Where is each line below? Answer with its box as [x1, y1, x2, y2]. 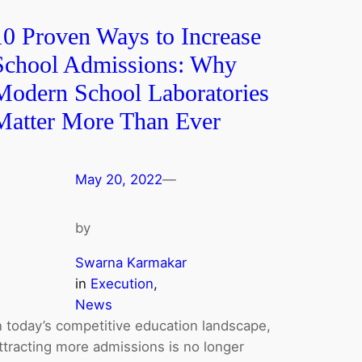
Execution [90, 275, 154, 292]
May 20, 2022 [75, 171, 163, 188]
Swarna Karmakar [75, 254, 187, 271]
